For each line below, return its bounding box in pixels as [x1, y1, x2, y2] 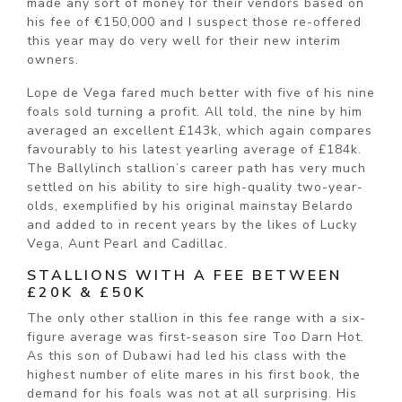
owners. [27, 50, 79, 68]
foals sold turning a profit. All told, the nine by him [27, 102, 363, 120]
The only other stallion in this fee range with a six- [27, 309, 366, 327]
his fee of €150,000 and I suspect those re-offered [27, 13, 362, 31]
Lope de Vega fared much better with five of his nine [27, 83, 375, 101]
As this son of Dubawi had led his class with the [27, 346, 347, 364]
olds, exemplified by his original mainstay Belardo [27, 197, 354, 214]
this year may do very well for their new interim [27, 31, 341, 49]
